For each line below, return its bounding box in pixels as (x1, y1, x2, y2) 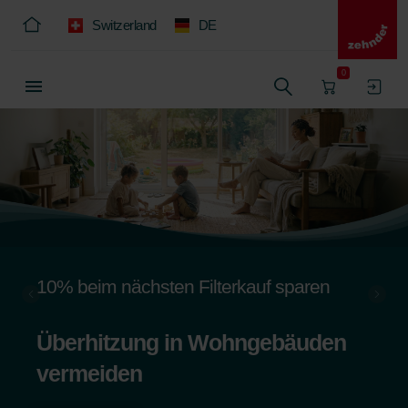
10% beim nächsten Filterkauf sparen (36, 275, 330, 297)
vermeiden (36, 360, 142, 386)
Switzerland (92, 17, 157, 33)
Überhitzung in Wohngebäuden (36, 329, 346, 355)
